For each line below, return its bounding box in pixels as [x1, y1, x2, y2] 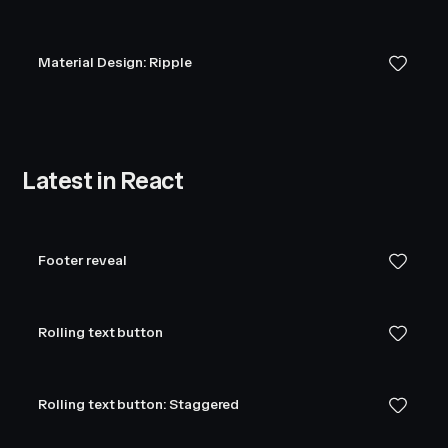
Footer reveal [38, 252, 127, 269]
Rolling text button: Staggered [38, 396, 240, 413]
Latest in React [22, 166, 184, 195]
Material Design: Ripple [38, 54, 192, 71]
